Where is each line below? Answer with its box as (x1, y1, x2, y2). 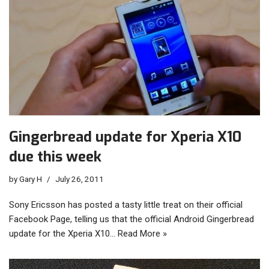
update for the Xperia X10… (9, 228, 118, 239)
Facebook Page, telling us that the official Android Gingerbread (9, 213, 254, 225)
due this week (9, 147, 101, 166)
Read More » (118, 228, 167, 239)
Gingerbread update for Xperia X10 (9, 127, 241, 147)
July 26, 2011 (55, 174, 104, 184)
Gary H (19, 174, 42, 184)
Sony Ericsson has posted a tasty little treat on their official (9, 199, 243, 210)
